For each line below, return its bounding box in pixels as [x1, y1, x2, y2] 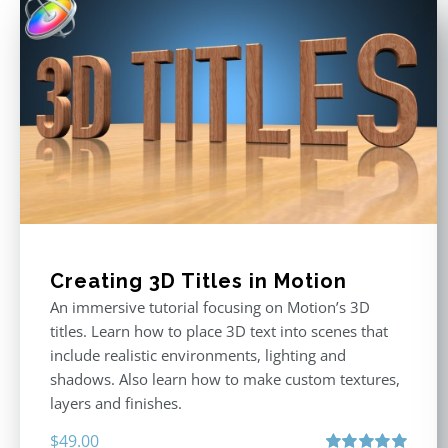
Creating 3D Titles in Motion [50, 269, 347, 294]
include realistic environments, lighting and [50, 345, 346, 366]
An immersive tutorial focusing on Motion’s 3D [50, 297, 370, 318]
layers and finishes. [50, 393, 182, 414]
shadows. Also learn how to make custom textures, [50, 369, 400, 390]
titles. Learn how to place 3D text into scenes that [50, 321, 388, 342]
